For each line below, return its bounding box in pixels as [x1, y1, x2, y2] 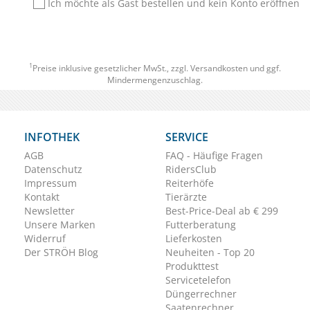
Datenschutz [24, 162, 82, 176]
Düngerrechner [165, 286, 237, 300]
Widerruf [24, 231, 66, 245]
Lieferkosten [165, 231, 222, 245]
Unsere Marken [24, 217, 95, 231]
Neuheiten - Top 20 [165, 245, 255, 259]
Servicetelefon [165, 273, 231, 286]
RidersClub [165, 162, 217, 176]
